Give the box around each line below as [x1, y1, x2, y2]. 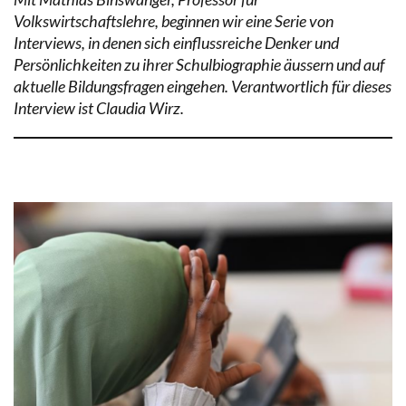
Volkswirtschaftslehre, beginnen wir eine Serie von [14, 10, 333, 31]
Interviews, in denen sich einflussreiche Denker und [14, 32, 339, 53]
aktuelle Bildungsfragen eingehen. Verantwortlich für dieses [14, 75, 391, 96]
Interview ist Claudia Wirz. [14, 97, 184, 118]
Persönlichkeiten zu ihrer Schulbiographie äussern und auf [14, 53, 384, 74]
